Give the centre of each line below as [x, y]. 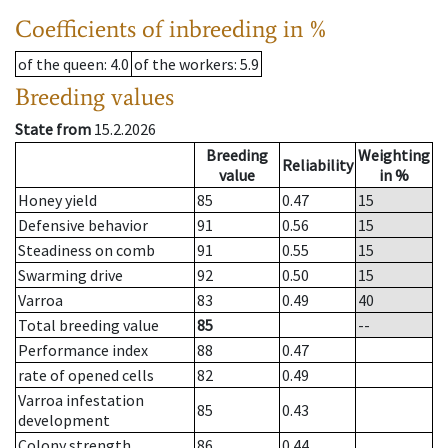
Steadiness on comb [86, 250]
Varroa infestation [81, 400]
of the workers [184, 64]
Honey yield [57, 200]
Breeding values [94, 97]
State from [53, 129]
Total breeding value [88, 325]
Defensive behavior [83, 225]
